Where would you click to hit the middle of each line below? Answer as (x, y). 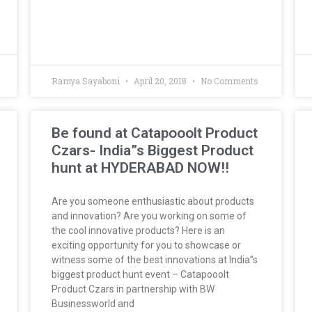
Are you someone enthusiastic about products (153, 201)
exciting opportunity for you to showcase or (146, 245)
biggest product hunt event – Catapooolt (140, 274)
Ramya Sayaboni (87, 80)
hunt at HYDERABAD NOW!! (140, 167)
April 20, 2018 (160, 80)
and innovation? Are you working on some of (149, 216)
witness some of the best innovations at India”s (155, 259)
